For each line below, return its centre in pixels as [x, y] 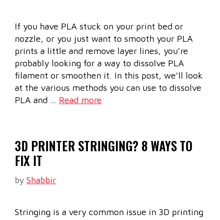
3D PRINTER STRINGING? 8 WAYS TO [104, 146]
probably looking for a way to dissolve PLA [99, 63]
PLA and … [37, 100]
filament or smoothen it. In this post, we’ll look [109, 76]
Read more [80, 100]
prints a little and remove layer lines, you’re [101, 51]
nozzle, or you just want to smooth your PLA [104, 39]
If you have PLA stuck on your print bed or [99, 27]
